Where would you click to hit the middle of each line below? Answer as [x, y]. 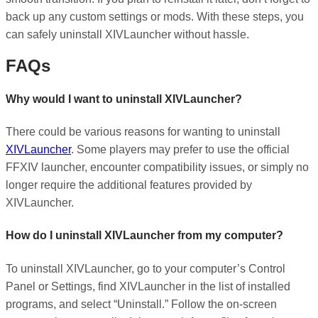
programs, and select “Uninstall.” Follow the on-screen [141, 304]
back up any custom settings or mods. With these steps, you [155, 16]
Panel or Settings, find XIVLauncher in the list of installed [148, 286]
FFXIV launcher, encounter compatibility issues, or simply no [157, 167]
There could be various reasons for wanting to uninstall [143, 131]
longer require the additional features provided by [129, 185]
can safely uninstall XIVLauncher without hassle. [127, 34]
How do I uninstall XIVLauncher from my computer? [144, 236]
